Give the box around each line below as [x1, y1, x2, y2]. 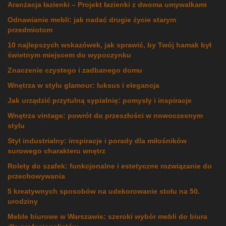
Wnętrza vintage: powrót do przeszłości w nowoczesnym [8, 111, 203, 120]
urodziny [8, 197, 38, 206]
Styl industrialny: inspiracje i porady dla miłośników [8, 137, 187, 145]
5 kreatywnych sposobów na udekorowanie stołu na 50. [8, 187, 200, 196]
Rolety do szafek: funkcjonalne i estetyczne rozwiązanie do [8, 162, 212, 171]
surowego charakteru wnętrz [8, 147, 105, 155]
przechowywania [8, 172, 65, 181]
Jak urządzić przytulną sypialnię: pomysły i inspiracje [8, 96, 192, 105]
